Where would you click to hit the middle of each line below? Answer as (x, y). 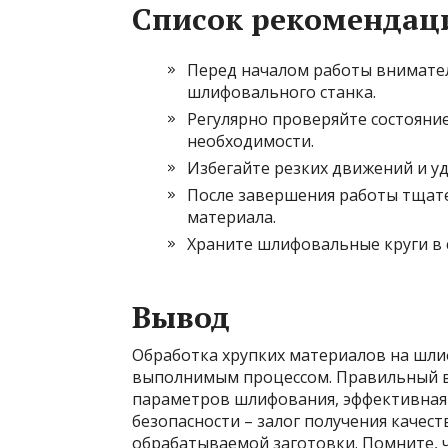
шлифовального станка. (281, 92)
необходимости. (250, 141)
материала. (231, 217)
